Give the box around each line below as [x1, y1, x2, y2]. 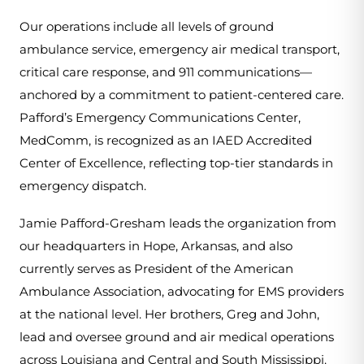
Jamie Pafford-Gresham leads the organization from [19, 216, 336, 232]
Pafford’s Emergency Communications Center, [19, 110, 301, 125]
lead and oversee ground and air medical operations [19, 330, 334, 345]
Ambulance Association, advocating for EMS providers [19, 284, 344, 300]
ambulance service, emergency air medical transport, [19, 41, 340, 57]
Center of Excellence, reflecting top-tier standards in [19, 155, 333, 171]
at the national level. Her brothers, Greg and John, [19, 307, 319, 323]
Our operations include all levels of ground [19, 19, 274, 34]
